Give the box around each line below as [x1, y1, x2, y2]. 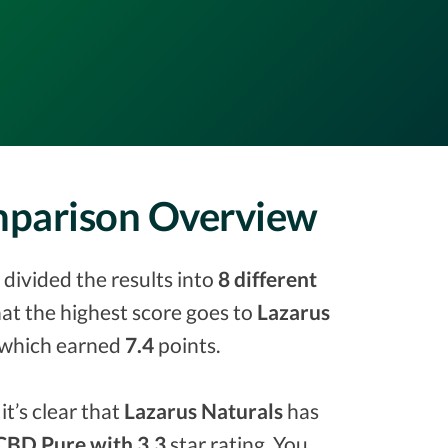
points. [154, 332, 220, 357]
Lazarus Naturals [124, 398, 283, 423]
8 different [218, 266, 317, 291]
